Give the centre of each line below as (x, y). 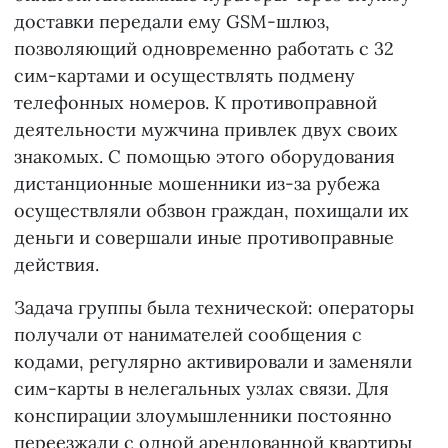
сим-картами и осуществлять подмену (184, 76)
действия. (56, 265)
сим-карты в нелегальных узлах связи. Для (201, 389)
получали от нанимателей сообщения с (188, 335)
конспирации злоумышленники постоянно (203, 416)
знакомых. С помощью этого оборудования (204, 157)
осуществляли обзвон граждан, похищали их (211, 211)
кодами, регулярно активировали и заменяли (213, 362)
